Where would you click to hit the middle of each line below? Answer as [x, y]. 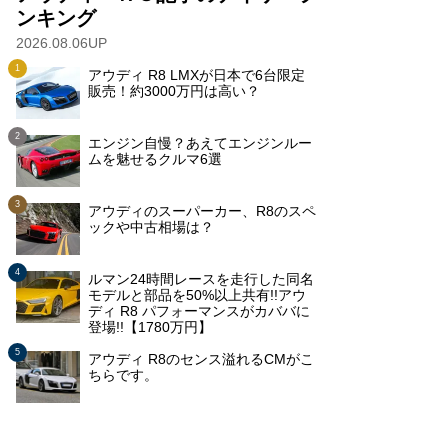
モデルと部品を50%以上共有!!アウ [197, 295]
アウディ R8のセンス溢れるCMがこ [201, 359]
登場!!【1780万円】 [150, 327]
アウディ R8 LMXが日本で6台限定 [196, 75]
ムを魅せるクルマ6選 [155, 159]
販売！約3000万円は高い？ [174, 91]
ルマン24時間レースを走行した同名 [201, 279]
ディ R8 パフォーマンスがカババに [199, 311]
